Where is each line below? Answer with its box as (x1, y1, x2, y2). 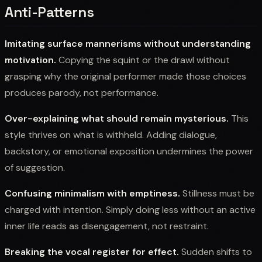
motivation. (5, 53, 56, 66)
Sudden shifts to (179, 245, 252, 258)
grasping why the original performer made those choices (5, 70, 246, 82)
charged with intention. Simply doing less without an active (5, 203, 256, 216)
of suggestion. (5, 161, 65, 174)
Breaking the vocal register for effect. (5, 245, 179, 258)
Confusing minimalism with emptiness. (5, 187, 180, 199)
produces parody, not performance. (5, 86, 158, 99)
